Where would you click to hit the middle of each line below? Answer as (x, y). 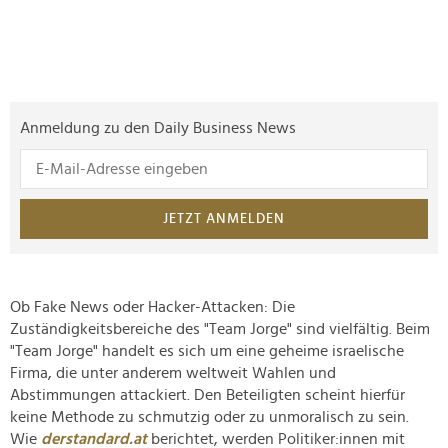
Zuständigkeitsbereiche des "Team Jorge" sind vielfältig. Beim (220, 329)
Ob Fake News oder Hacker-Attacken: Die (152, 307)
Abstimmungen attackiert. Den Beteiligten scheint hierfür (207, 395)
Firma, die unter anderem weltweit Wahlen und (173, 373)
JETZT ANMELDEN (224, 219)
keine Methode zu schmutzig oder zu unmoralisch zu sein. (209, 417)
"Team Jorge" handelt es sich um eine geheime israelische (207, 351)
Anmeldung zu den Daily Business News (158, 128)
